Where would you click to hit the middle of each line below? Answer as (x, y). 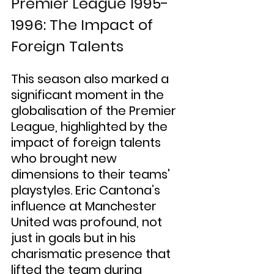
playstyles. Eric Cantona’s (87, 191)
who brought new (65, 159)
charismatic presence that (92, 254)
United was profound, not (88, 222)
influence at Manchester (85, 206)
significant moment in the (89, 95)
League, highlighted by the (91, 127)
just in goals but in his (75, 238)
